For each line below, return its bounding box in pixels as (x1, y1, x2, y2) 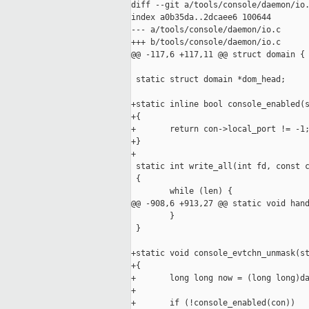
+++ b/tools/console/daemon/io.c (131, 37, 281, 48)
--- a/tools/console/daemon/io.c (131, 25, 281, 35)
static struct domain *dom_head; (131, 74, 286, 85)
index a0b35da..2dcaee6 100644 (131, 12, 271, 23)
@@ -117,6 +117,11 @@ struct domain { (131, 50, 305, 60)
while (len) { (131, 186, 232, 197)
